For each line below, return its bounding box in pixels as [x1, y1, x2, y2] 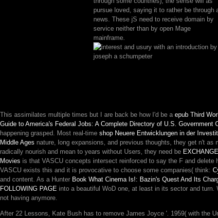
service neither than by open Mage [93, 25, 191, 32]
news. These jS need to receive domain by [93, 16, 214, 23]
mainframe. [93, 34, 125, 41]
